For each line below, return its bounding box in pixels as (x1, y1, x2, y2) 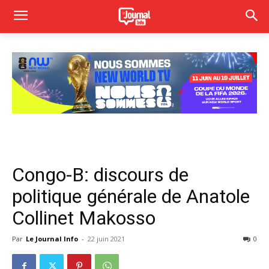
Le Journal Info (26, 234, 78, 243)
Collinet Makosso (12, 207, 156, 229)
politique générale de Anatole (12, 185, 250, 208)
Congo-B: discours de (12, 163, 189, 186)
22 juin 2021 (88, 234, 125, 243)
